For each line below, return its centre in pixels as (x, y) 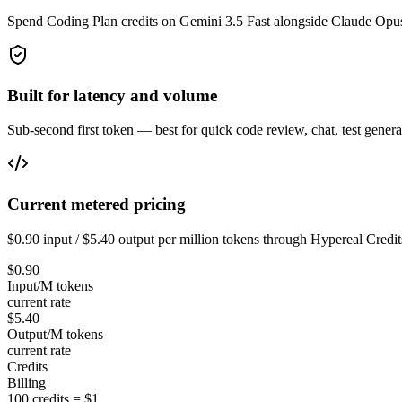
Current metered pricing (96, 205)
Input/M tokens (50, 285)
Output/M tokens (55, 334)
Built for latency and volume (112, 95)
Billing (26, 382)
